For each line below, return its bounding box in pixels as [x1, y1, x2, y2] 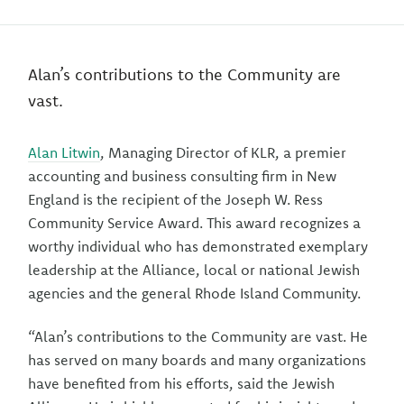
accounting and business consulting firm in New [28, 167, 337, 185]
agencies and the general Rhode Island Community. [28, 284, 362, 302]
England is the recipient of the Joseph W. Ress [28, 190, 324, 208]
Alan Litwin [28, 143, 101, 161]
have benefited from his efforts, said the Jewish [28, 374, 335, 392]
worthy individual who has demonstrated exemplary [28, 237, 369, 255]
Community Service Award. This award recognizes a [28, 214, 362, 232]
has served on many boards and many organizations [28, 351, 367, 369]
